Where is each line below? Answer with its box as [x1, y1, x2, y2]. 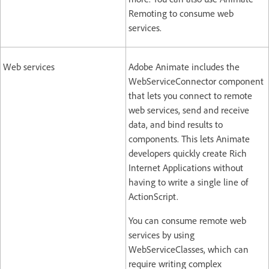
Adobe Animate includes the [128, 60, 240, 73]
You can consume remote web [128, 214, 246, 226]
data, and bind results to [128, 118, 223, 130]
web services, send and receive [128, 103, 249, 116]
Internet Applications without [128, 161, 243, 174]
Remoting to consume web [128, 7, 234, 19]
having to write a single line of [128, 175, 248, 188]
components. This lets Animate [128, 132, 250, 145]
